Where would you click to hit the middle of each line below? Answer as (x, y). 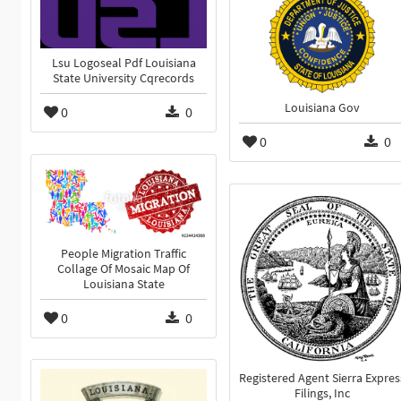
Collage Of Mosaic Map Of (124, 269)
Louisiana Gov (322, 108)
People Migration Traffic (124, 253)
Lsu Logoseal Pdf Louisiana (124, 64)
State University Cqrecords (124, 79)
